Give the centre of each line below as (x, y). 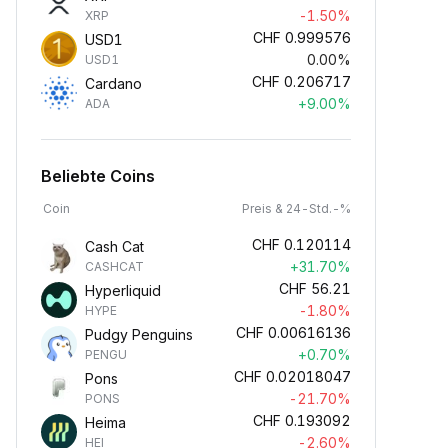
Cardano (113, 83)
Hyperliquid (123, 290)
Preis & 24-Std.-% (296, 208)
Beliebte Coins (98, 176)
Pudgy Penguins (139, 334)
